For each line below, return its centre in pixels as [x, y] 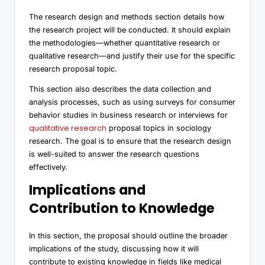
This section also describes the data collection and [120, 89]
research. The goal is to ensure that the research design [130, 141]
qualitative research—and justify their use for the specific [132, 56]
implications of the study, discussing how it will [114, 248]
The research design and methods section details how [127, 17]
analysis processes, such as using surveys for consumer [132, 102]
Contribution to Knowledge [122, 208]
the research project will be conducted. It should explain [130, 30]
